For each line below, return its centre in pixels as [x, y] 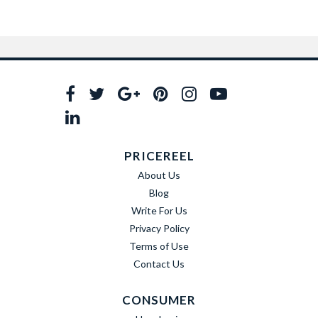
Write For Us [159, 210]
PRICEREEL [159, 156]
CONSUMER [159, 300]
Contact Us [159, 264]
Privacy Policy [159, 228]
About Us [159, 175]
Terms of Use [159, 246]
